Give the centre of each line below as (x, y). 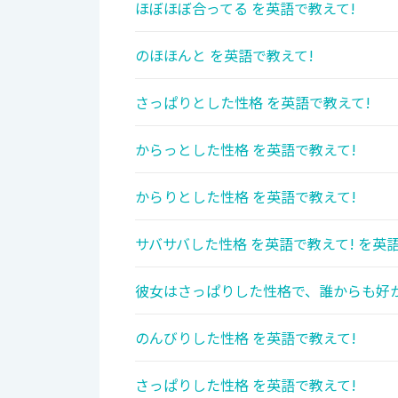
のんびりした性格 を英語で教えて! (246, 338)
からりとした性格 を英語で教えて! (246, 197)
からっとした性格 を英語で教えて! (246, 150)
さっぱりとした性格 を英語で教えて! (253, 103)
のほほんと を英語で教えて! (224, 56)
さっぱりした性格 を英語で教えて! (246, 385)
